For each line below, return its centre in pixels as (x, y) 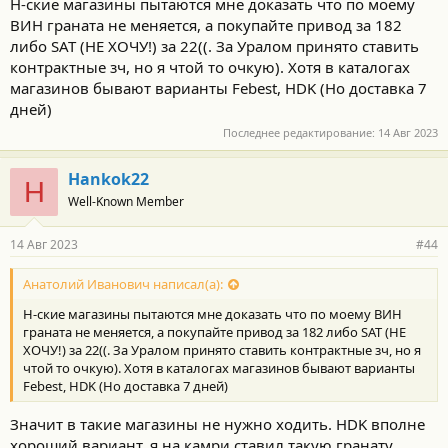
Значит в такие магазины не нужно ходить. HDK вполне (217, 423)
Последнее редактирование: (300, 132)
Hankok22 (108, 179)
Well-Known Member (126, 201)
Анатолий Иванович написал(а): (123, 284)
